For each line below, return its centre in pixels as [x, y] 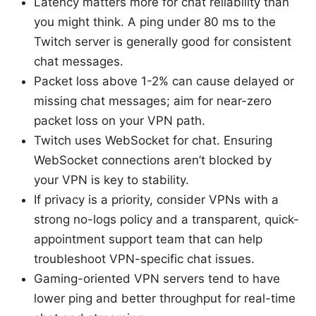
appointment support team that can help [148, 239]
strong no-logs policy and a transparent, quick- [166, 220]
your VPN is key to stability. [111, 180]
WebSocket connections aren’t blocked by [153, 160]
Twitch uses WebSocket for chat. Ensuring [153, 141]
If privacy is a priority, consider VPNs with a [156, 200]
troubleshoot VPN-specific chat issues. [144, 259]
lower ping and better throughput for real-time [165, 299]
